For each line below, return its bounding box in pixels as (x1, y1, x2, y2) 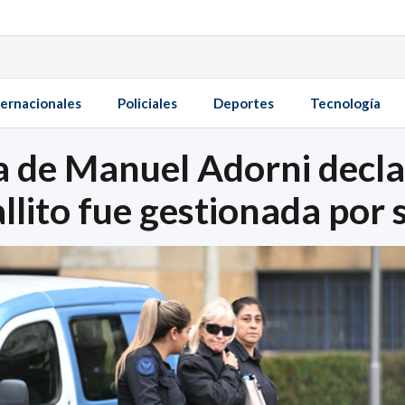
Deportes (213, 95, 274, 111)
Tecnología (310, 95, 381, 111)
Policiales (118, 95, 177, 111)
